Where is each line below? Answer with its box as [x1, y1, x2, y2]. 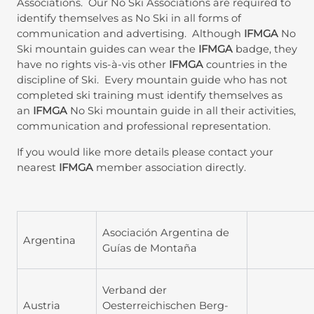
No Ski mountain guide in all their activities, [67, 104, 296, 118]
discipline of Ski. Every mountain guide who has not [17, 74, 287, 87]
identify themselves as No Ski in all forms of [17, 12, 241, 25]
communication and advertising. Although [17, 27, 244, 41]
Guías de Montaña [102, 241, 197, 254]
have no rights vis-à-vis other [17, 58, 169, 71]
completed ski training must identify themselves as [17, 89, 282, 102]
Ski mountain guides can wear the [17, 43, 198, 56]
